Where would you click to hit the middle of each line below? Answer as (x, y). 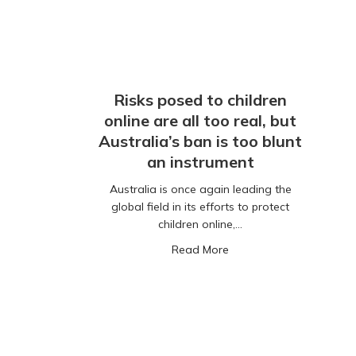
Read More (200, 250)
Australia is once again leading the (200, 190)
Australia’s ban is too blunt (200, 141)
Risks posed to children (200, 100)
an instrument (200, 162)
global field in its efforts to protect (200, 207)
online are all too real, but (200, 121)
